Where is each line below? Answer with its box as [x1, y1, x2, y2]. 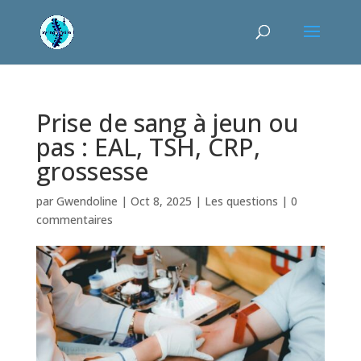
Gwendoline [56, 193, 118, 209]
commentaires [35, 212, 113, 227]
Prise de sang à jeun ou [35, 106, 299, 139]
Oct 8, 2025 [130, 193, 192, 209]
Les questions [204, 193, 278, 209]
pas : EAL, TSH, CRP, [35, 131, 260, 164]
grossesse [35, 155, 155, 188]
